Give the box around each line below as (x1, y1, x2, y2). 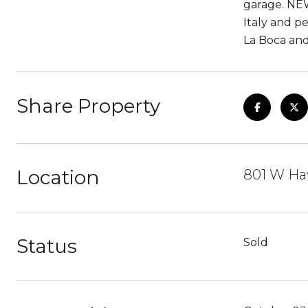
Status (16, 234, 77, 258)
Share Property (16, 94, 160, 118)
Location (16, 166, 100, 189)
